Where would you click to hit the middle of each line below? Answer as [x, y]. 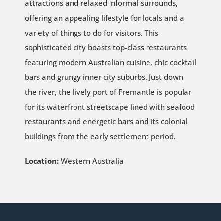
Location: [41, 161]
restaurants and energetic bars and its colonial [106, 122]
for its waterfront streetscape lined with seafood [110, 107]
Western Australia [91, 161]
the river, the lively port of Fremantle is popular [108, 92]
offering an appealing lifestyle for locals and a [104, 18]
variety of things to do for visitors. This [91, 33]
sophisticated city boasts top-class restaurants [106, 48]
